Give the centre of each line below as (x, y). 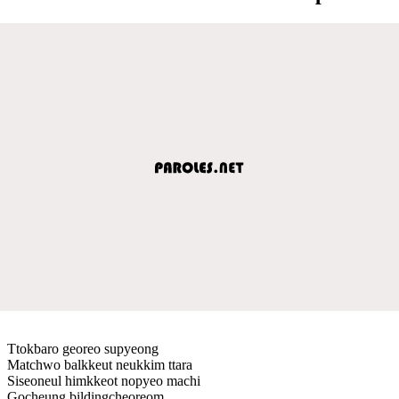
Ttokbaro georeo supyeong (83, 348)
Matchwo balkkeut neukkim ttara (100, 364)
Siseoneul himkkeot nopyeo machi (104, 380)
